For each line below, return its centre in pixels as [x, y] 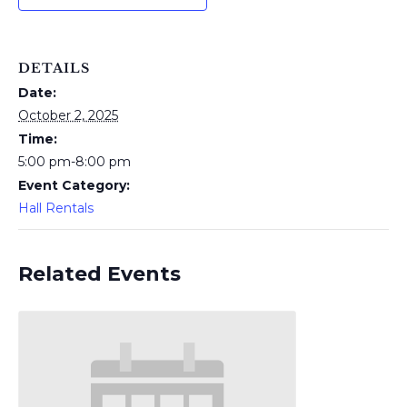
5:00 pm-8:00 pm [74, 162]
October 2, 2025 [68, 115]
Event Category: [74, 185]
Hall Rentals [56, 208]
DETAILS [54, 68]
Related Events [99, 274]
